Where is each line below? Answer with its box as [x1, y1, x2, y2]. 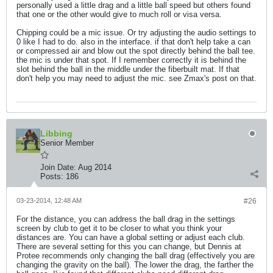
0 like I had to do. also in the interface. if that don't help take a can [16, 37, 250, 46]
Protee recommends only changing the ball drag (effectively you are [16, 251, 255, 260]
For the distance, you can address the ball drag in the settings [16, 214, 235, 224]
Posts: [40, 172, 63, 181]
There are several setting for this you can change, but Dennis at [16, 242, 241, 251]
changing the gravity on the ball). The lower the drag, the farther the [16, 260, 253, 269]
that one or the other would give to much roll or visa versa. [16, 10, 222, 19]
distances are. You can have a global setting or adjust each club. [16, 233, 245, 242]
